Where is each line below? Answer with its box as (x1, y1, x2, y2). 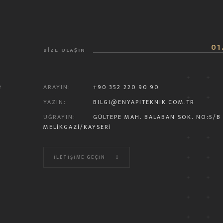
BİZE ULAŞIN (43, 46, 86, 55)
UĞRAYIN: (43, 112, 76, 122)
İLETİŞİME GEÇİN (53, 153, 106, 161)
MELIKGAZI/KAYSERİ (43, 122, 111, 132)
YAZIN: (43, 97, 66, 107)
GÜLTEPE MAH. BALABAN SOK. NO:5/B (93, 112, 221, 122)
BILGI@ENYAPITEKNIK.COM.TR (93, 97, 195, 107)
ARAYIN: (43, 82, 71, 92)
